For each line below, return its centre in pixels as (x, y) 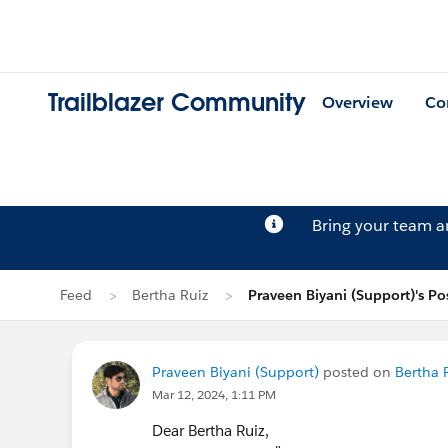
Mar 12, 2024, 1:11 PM (214, 394)
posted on (357, 372)
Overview (357, 103)
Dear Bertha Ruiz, (210, 430)
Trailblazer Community (177, 103)
